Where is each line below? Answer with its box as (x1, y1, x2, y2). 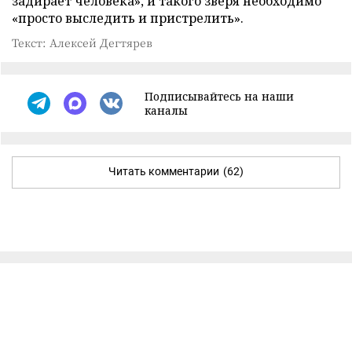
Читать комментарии (108, 164, 219, 178)
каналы (145, 102, 188, 118)
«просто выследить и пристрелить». (12, 9, 244, 27)
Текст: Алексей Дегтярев (12, 34, 152, 50)
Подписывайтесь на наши (145, 88, 294, 104)
